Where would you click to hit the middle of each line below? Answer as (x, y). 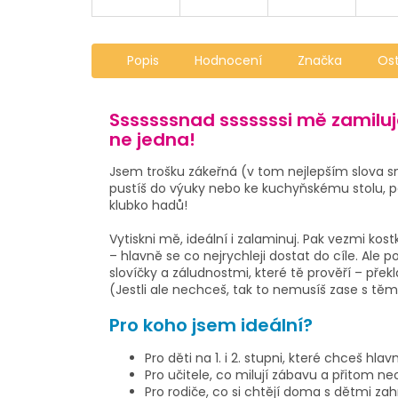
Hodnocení (228, 61)
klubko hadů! (148, 206)
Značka (320, 61)
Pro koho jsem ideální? (211, 326)
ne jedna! (152, 139)
